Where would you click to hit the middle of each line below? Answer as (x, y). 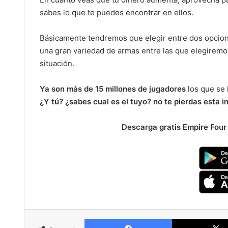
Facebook (187, 218)
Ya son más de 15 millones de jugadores (113, 89)
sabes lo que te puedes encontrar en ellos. (117, 12)
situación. (57, 63)
